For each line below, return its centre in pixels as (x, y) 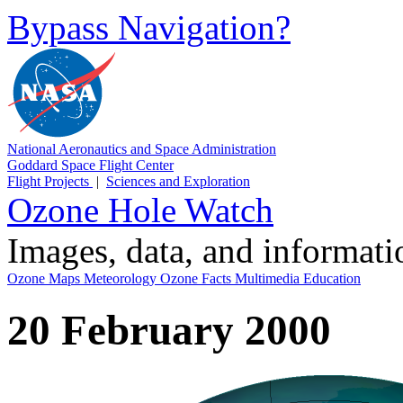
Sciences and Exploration (178, 181)
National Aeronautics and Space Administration (142, 149)
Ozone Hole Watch (140, 210)
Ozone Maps (45, 278)
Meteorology (122, 278)
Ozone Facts (197, 278)
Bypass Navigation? (149, 27)
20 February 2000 (169, 331)
